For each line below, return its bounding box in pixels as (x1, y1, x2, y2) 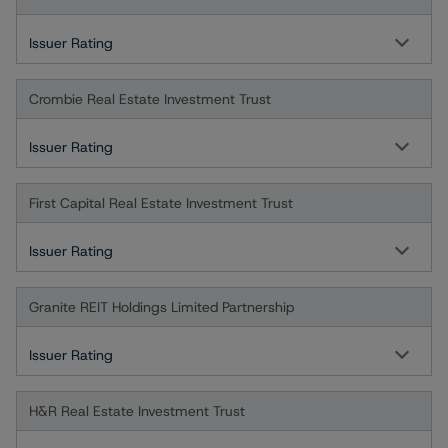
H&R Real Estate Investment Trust (29, 402, 245, 420)
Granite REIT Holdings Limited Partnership (29, 298, 294, 316)
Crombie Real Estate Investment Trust (29, 90, 271, 108)
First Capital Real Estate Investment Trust (29, 194, 293, 212)
